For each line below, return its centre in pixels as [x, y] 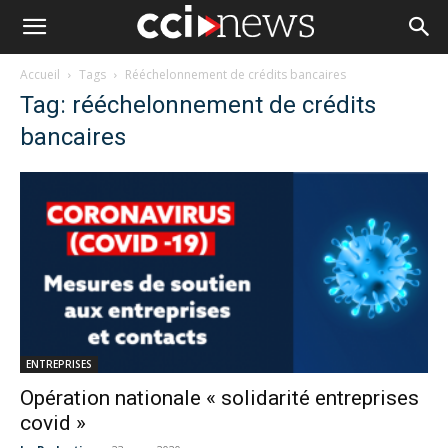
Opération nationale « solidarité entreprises [219, 398]
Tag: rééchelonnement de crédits [198, 105]
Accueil [40, 74]
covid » [53, 423]
